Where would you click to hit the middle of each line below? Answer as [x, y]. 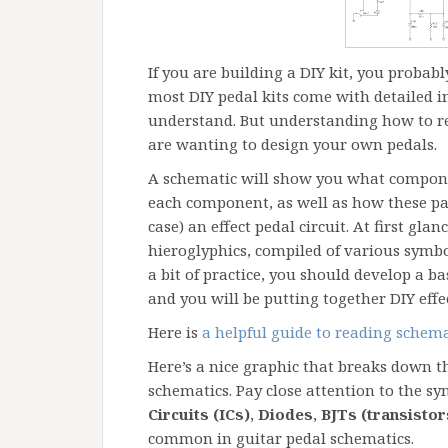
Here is [175, 331]
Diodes [285, 413]
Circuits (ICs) [199, 413]
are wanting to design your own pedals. [294, 143]
